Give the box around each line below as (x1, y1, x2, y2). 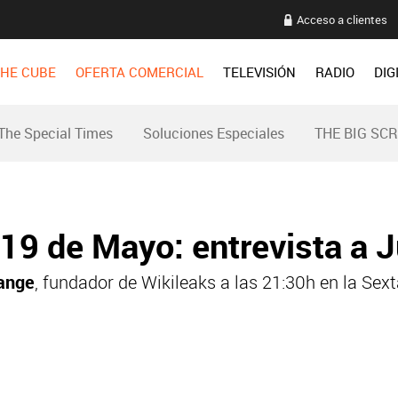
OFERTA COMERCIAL (76, 63, 203, 81)
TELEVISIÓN (223, 63, 296, 81)
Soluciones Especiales (143, 123, 284, 143)
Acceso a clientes (296, 11, 387, 28)
